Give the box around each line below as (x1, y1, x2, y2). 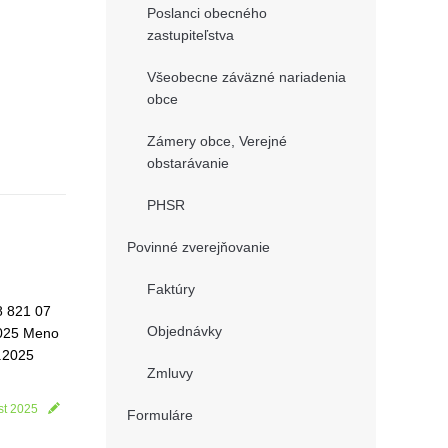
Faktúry (147, 281, 195, 297)
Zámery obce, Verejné (147, 133, 287, 149)
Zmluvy (147, 365, 193, 381)
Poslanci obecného (147, 5, 267, 21)
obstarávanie (147, 155, 229, 171)
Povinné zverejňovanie (127, 239, 270, 255)
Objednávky (147, 323, 222, 339)
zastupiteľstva (147, 27, 234, 43)
